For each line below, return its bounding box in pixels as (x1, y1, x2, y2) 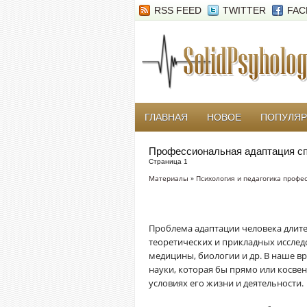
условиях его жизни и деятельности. (149, 276, 304, 289)
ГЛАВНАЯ (145, 112, 188, 123)
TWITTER (223, 5, 266, 16)
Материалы (149, 173, 188, 183)
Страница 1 (149, 158, 188, 165)
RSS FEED (154, 5, 201, 16)
